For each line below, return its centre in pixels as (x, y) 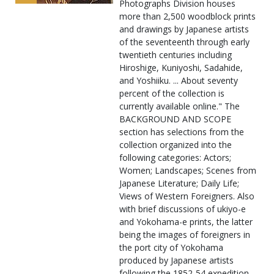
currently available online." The (180, 106)
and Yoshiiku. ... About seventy (179, 81)
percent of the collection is (172, 94)
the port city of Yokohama (171, 248)
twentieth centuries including (176, 55)
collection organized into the (176, 145)
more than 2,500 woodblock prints (187, 17)
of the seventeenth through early (184, 42)
